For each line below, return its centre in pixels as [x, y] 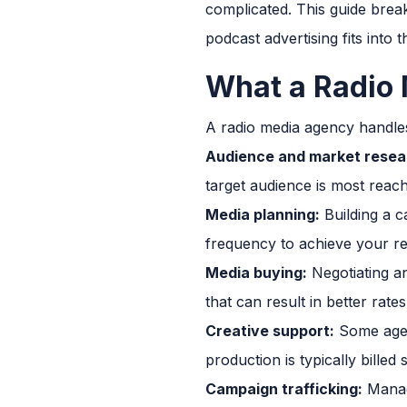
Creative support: [270, 330]
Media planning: [263, 214]
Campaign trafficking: [284, 388]
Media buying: [256, 272]
